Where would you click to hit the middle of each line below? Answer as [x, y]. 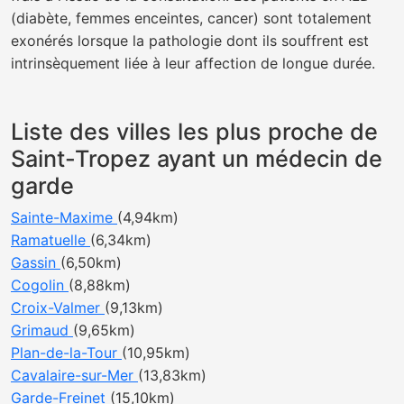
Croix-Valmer [58, 308]
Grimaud [42, 330]
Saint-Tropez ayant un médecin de [197, 159]
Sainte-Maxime [64, 217]
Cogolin [40, 285]
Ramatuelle [50, 240]
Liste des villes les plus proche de [194, 132]
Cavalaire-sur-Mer [74, 375]
